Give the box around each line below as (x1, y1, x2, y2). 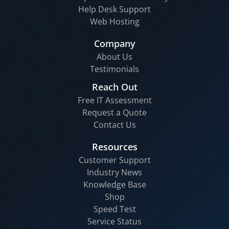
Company (94, 37, 135, 50)
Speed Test (93, 203, 136, 215)
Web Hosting (89, 15, 140, 27)
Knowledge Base (83, 178, 146, 190)
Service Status (87, 215, 142, 227)
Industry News (87, 166, 142, 178)
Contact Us (93, 119, 136, 130)
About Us (97, 51, 132, 62)
